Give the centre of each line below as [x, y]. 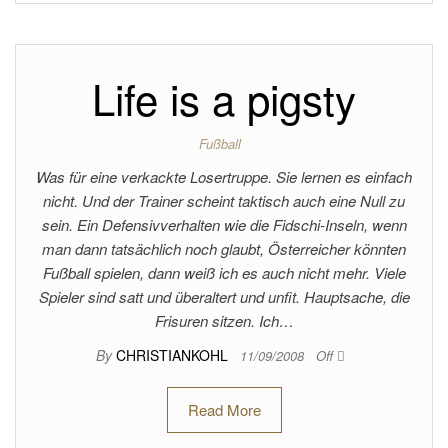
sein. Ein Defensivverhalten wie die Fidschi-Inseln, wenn [224, 224]
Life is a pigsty [224, 98]
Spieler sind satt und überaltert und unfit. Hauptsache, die [224, 296]
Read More [224, 409]
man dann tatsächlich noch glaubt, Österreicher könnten [224, 248]
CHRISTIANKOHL [173, 355]
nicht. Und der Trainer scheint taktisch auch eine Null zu [224, 200]
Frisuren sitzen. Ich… [224, 320]
